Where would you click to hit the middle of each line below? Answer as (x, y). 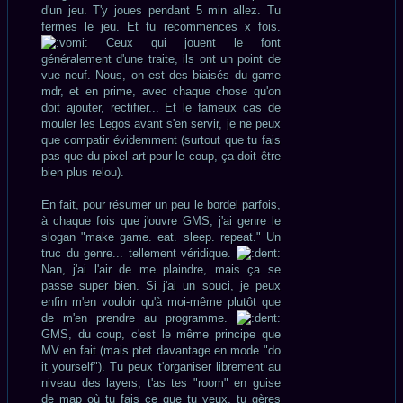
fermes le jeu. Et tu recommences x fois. (161, 26)
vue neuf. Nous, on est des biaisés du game (161, 75)
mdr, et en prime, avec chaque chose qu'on (161, 91)
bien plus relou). (83, 172)
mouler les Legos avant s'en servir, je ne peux (161, 123)
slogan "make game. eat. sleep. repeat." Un (161, 237)
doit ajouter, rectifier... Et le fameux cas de (161, 107)
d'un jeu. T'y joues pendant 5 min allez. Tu (161, 10)
